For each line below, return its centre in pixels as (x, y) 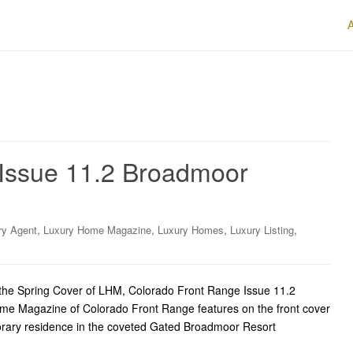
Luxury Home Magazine (97, 230)
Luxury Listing (262, 230)
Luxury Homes (191, 230)
